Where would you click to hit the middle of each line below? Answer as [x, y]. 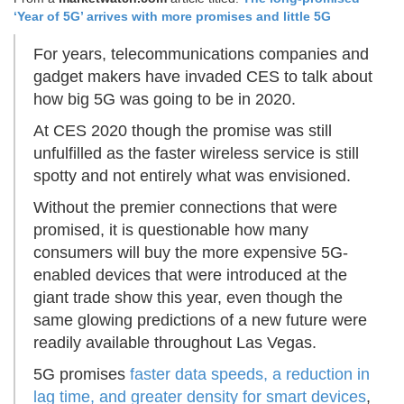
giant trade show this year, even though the [188, 298]
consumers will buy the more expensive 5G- [191, 253]
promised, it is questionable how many [171, 230]
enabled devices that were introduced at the [190, 275]
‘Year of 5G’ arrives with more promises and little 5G [172, 17]
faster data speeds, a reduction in [250, 375]
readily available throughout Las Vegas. [175, 343]
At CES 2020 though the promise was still [183, 131]
